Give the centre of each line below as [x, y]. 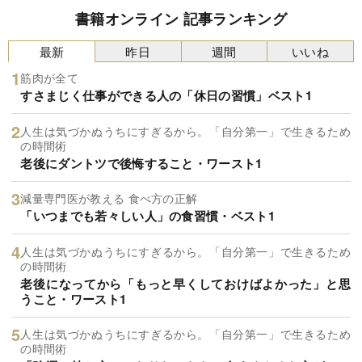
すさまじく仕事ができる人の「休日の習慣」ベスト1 [166, 96]
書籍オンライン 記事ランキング [181, 18]
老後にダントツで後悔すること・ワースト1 [141, 163]
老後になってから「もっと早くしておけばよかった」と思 [185, 283]
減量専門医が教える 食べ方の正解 [109, 198]
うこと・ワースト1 [74, 299]
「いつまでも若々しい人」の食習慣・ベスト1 [148, 216]
